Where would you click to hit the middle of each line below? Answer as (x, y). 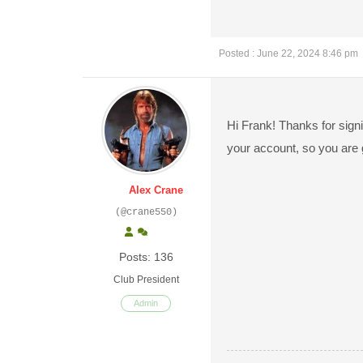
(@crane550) (146, 212)
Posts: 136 (146, 257)
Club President (146, 280)
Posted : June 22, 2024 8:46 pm (288, 53)
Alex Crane (156, 190)
